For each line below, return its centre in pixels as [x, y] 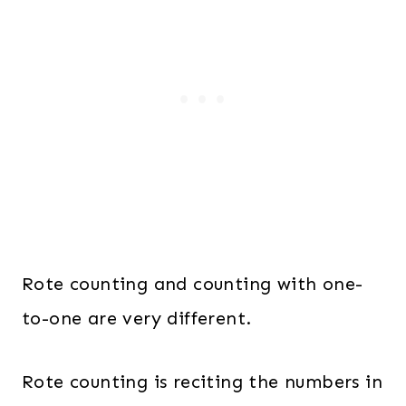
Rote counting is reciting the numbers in [202, 382]
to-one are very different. [137, 318]
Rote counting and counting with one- [193, 284]
